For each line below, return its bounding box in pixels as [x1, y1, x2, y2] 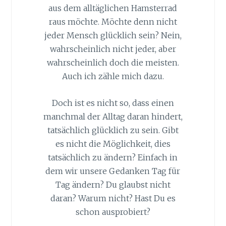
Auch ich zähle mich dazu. [62, 71, 164, 82]
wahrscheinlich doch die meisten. [46, 58, 179, 68]
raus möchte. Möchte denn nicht [48, 17, 177, 27]
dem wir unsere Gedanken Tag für [45, 165, 181, 176]
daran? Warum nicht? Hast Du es [50, 193, 176, 203]
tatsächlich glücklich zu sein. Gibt [47, 125, 179, 135]
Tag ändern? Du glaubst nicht [55, 179, 171, 190]
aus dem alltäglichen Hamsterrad [48, 3, 178, 14]
